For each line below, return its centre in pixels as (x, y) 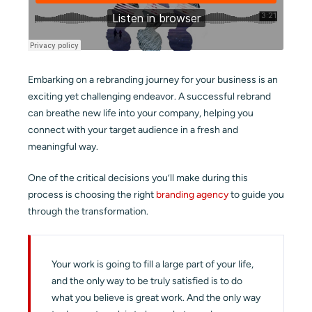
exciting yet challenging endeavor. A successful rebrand (149, 96)
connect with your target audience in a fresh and (133, 130)
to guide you (256, 194)
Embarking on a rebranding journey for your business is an (153, 79)
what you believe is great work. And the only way (156, 297)
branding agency (192, 194)
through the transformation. (88, 211)
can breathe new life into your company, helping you (141, 113)
